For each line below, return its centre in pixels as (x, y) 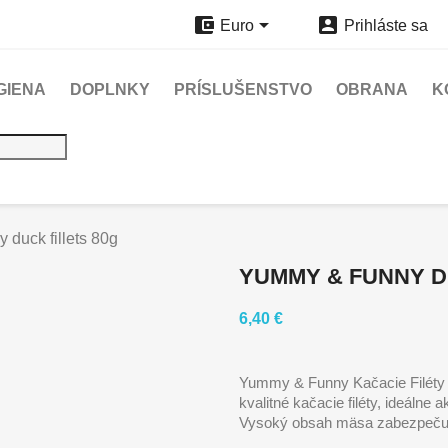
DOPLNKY (110, 89)
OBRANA (372, 89)
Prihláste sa (385, 26)
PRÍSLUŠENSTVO (243, 89)
